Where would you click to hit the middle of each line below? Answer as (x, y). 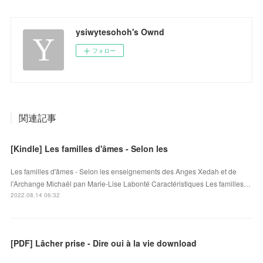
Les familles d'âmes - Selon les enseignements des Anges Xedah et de (124, 171)
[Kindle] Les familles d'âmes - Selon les (90, 148)
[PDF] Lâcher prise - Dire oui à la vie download (104, 243)
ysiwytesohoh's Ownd (120, 31)
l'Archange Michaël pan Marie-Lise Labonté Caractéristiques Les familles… (131, 183)
